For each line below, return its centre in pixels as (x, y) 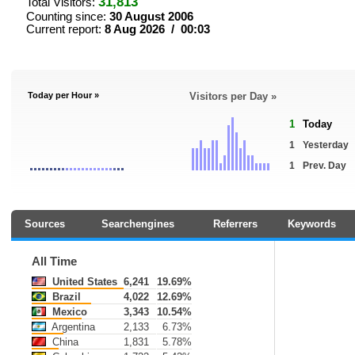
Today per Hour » (63, 95)
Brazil (65, 297)
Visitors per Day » (233, 96)
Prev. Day (324, 166)
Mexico (68, 312)
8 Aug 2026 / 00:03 (157, 29)
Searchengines (138, 224)
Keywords (312, 224)
